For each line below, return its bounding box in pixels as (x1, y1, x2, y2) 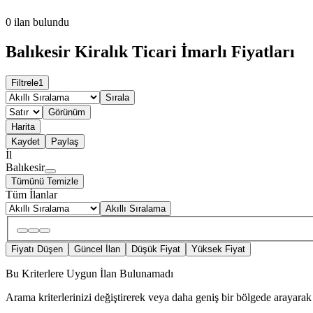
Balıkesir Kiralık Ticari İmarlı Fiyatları (6, 42, 295, 61)
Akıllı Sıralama (105, 203, 166, 214)
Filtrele (11, 77, 38, 88)
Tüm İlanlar (6, 188, 57, 201)
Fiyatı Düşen (11, 244, 63, 255)
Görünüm (48, 106, 85, 117)
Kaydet (11, 136, 40, 147)
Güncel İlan (74, 244, 120, 255)
